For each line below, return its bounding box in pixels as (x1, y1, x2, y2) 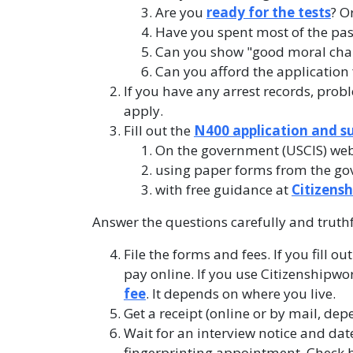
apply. (124, 102, 166, 120)
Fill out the (124, 121, 194, 139)
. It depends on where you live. (146, 284, 342, 303)
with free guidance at (155, 180, 292, 199)
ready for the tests (206, 3, 331, 21)
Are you (155, 3, 206, 21)
